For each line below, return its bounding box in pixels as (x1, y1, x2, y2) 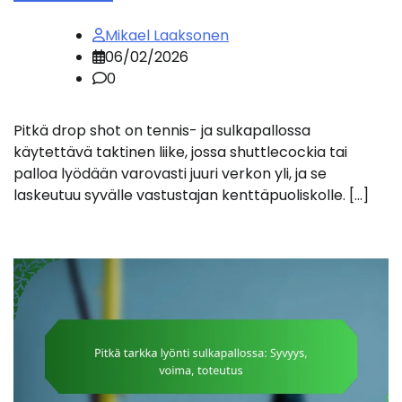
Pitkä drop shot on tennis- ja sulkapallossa (13, 119, 310, 141)
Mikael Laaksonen (105, 24, 229, 46)
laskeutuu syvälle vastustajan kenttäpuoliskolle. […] (13, 184, 369, 205)
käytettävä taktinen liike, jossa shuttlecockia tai (13, 141, 347, 162)
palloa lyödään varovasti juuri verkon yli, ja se (13, 162, 327, 184)
